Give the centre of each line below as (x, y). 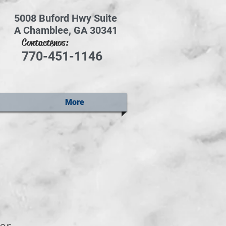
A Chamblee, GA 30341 (66, 30)
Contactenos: (45, 43)
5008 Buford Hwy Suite (66, 18)
